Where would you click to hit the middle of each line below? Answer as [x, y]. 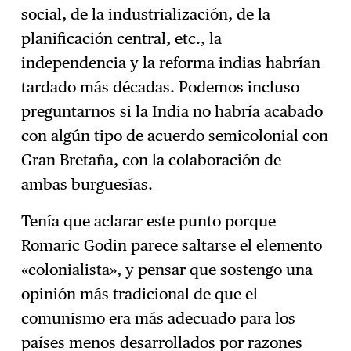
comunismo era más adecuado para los [159, 318]
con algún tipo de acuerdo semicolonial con [175, 135]
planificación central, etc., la [122, 38]
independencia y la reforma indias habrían [171, 62]
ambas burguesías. [87, 184]
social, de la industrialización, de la [146, 14]
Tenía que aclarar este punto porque [149, 221]
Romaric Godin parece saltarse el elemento [172, 245]
